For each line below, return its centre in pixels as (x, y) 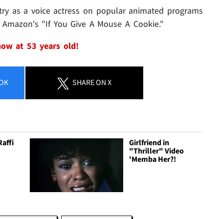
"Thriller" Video (157, 151)
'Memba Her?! (153, 159)
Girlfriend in (149, 142)
